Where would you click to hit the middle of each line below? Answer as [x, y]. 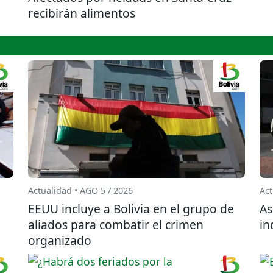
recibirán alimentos [82, 13]
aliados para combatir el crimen [116, 225]
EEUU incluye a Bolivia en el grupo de [131, 209]
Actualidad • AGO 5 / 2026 [80, 191]
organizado [60, 241]
